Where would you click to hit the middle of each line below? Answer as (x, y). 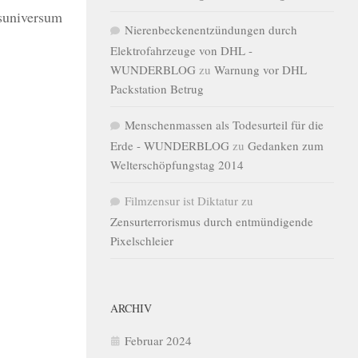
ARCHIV (131, 308)
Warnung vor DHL (261, 70)
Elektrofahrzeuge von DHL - (181, 50)
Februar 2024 (158, 340)
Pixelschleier (142, 241)
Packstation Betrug (157, 89)
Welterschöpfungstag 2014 (177, 165)
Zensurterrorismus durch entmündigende (212, 221)
